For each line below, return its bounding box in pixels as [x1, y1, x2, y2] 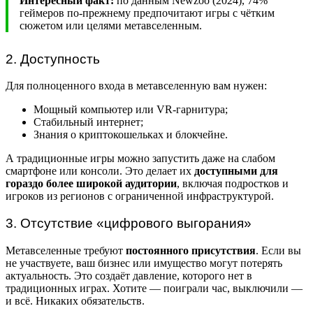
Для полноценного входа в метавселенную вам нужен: [6, 80, 267, 92]
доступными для [194, 165, 278, 177]
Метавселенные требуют [6, 244, 126, 256]
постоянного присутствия [126, 244, 256, 256]
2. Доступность [6, 51, 100, 66]
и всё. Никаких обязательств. [6, 294, 145, 307]
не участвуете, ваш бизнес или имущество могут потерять [6, 256, 282, 269]
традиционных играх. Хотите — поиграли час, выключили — [6, 282, 303, 294]
